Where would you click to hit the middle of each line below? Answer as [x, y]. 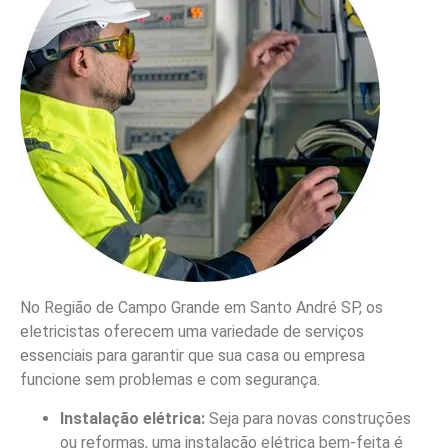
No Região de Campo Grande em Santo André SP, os [201, 308]
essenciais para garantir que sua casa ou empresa [192, 356]
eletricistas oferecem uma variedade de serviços [192, 332]
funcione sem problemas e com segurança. [170, 380]
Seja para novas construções [308, 418]
